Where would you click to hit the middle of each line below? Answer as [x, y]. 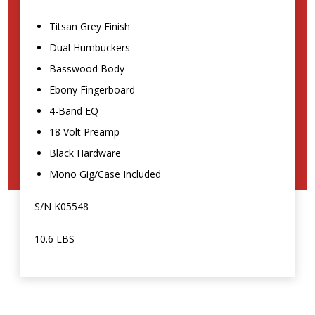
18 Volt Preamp [85, 132]
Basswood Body [87, 69]
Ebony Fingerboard [92, 90]
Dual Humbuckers [90, 48]
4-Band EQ [74, 111]
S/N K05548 [62, 207]
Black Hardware [85, 153]
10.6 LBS [55, 239]
